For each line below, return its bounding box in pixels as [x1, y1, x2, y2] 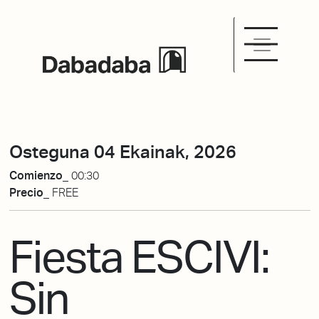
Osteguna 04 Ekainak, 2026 [9, 141, 236, 162]
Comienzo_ [9, 169, 71, 183]
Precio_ [9, 186, 52, 200]
